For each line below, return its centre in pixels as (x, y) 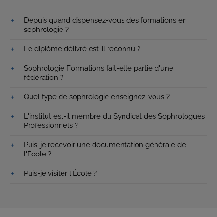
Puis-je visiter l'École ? (60, 173)
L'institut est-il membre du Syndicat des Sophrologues (114, 116)
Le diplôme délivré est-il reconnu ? (82, 49)
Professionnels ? (51, 125)
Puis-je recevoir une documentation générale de (105, 145)
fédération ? (44, 77)
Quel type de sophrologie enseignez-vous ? (97, 97)
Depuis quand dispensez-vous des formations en (105, 20)
